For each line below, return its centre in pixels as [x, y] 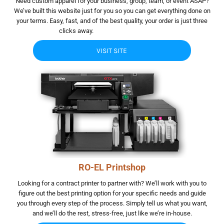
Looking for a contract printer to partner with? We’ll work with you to [112, 183]
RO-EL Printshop [112, 167]
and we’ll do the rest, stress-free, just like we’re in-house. [112, 213]
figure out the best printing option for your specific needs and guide [112, 193]
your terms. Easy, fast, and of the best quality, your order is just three [112, 21]
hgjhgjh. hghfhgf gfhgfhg [130, 31]
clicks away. [77, 31]
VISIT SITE [112, 51]
